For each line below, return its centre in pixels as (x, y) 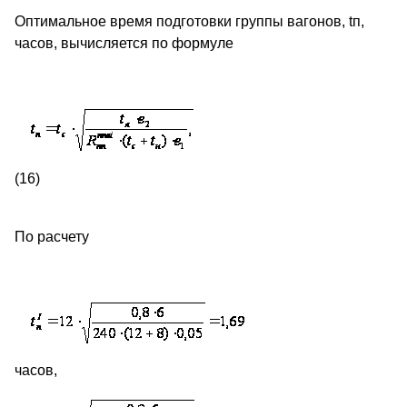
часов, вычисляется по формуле (124, 44)
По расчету (52, 237)
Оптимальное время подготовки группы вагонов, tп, (189, 22)
